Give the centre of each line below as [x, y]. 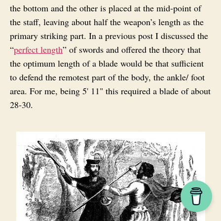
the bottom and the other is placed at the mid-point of [106, 8]
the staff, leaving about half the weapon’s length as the [107, 21]
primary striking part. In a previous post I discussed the [110, 35]
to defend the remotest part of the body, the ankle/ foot [107, 77]
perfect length [38, 49]
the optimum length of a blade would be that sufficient [107, 63]
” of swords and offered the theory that [132, 49]
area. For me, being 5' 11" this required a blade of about [110, 91]
